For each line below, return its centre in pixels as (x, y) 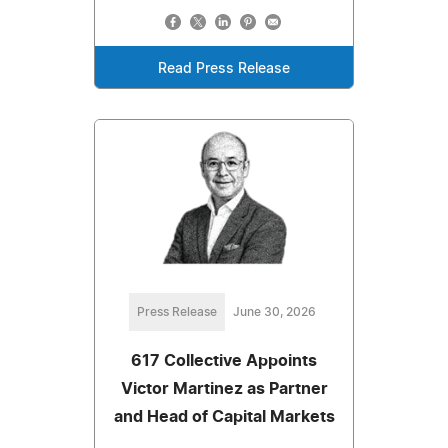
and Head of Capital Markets (224, 416)
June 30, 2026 (274, 311)
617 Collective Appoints (224, 360)
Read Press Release (224, 68)
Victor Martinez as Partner (224, 388)
